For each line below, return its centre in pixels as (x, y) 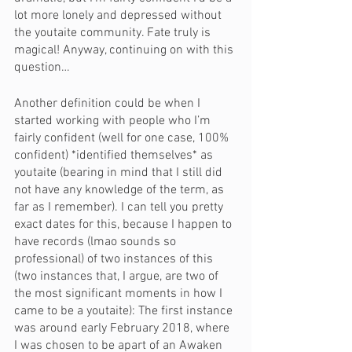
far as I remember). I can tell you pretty (120, 207)
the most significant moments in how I (120, 294)
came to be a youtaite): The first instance (125, 311)
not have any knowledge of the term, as (121, 190)
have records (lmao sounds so (97, 242)
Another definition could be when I (109, 104)
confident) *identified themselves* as (115, 156)
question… (42, 68)
